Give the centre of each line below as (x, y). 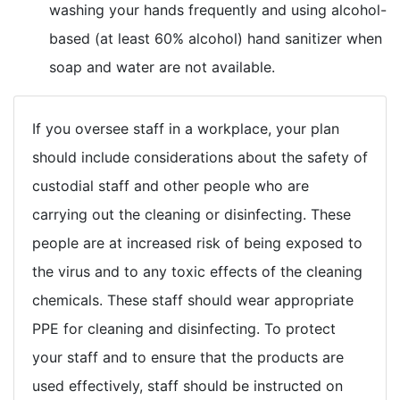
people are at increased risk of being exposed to (197, 242)
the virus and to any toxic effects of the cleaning (197, 271)
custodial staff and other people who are (171, 185)
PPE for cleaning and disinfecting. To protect (184, 328)
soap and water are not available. (162, 67)
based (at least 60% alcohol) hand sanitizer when (216, 38)
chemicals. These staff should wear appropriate (193, 300)
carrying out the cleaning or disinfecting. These (192, 214)
